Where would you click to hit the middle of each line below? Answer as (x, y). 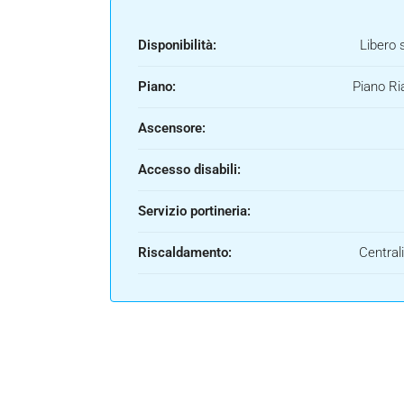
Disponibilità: (177, 46)
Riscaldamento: (185, 253)
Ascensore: (172, 129)
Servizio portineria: (194, 211)
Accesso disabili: (189, 170)
